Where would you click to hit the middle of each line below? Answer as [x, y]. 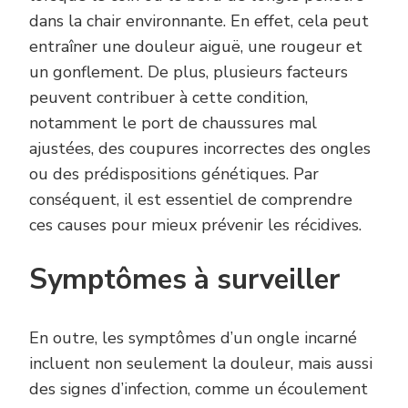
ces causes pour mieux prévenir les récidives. [195, 225]
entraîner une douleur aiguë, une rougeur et [196, 47]
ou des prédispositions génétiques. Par [174, 174]
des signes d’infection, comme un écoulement [199, 389]
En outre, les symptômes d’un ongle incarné [193, 338]
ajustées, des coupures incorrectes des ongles [200, 149]
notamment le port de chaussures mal [173, 123]
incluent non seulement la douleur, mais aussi [201, 364]
